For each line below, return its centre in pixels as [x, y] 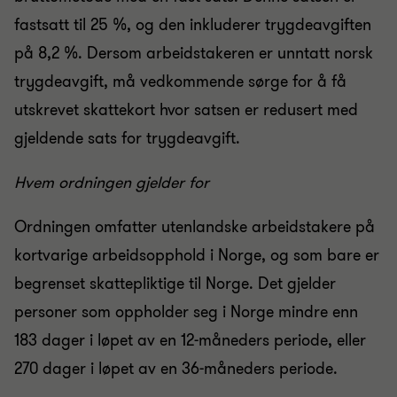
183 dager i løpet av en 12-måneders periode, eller [190, 340]
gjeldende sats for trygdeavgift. [127, 138]
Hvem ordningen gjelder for [112, 183]
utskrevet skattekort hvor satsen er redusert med [186, 110]
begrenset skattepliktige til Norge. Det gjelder [175, 284]
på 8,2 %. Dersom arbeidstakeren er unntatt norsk [194, 53]
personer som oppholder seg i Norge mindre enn [186, 312]
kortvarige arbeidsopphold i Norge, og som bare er [197, 255]
